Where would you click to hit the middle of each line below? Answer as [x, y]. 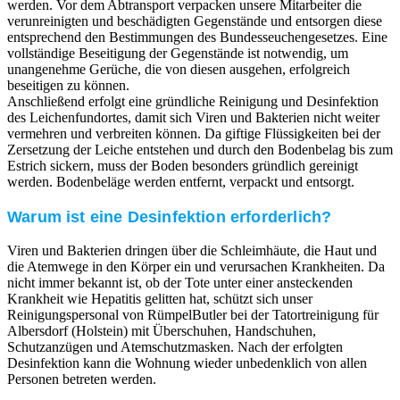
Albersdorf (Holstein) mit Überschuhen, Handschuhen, [162, 331]
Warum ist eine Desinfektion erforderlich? [170, 217]
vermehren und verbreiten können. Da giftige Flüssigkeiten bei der [194, 133]
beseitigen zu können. [68, 85]
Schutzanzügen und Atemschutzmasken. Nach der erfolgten [175, 347]
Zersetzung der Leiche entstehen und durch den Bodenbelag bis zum [200, 149]
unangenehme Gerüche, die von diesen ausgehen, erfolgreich [179, 69]
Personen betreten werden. [82, 379]
